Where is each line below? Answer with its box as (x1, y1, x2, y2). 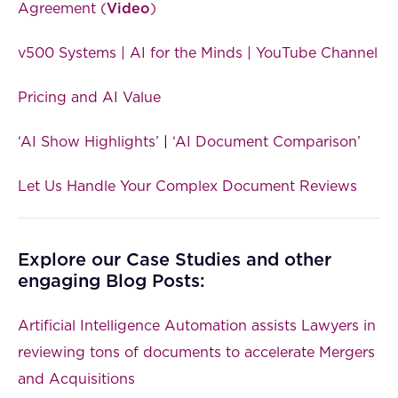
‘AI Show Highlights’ (18, 134, 159, 149)
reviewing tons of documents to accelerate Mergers (18, 345, 375, 360)
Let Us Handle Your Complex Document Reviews (18, 179, 357, 194)
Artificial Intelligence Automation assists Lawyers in (18, 318, 376, 333)
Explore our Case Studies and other (18, 251, 331, 269)
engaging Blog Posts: (18, 272, 205, 291)
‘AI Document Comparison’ (172, 134, 361, 149)
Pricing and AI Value (18, 90, 161, 105)
